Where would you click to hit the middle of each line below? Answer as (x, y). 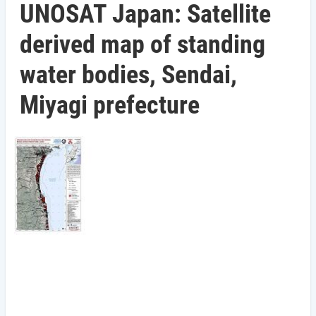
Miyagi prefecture (110, 105)
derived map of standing (142, 44)
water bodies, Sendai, (128, 75)
